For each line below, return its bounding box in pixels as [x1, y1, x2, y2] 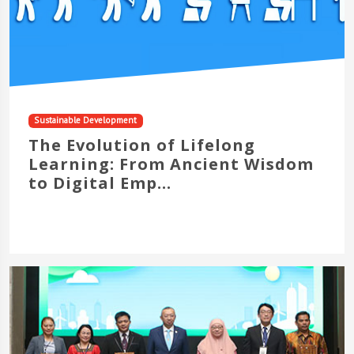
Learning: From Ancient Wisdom [28, 153, 314, 175]
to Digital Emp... [28, 172, 171, 194]
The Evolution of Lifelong [28, 134, 255, 156]
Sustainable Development [34, 115, 137, 126]
